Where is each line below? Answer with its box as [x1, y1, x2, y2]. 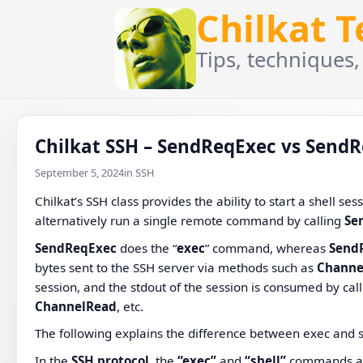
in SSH [124, 165, 155, 181]
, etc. [117, 297, 144, 314]
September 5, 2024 [35, 165, 125, 181]
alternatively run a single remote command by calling [35, 212, 345, 229]
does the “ [117, 239, 177, 256]
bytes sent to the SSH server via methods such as [35, 258, 318, 275]
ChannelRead [35, 297, 117, 314]
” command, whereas [205, 239, 330, 256]
